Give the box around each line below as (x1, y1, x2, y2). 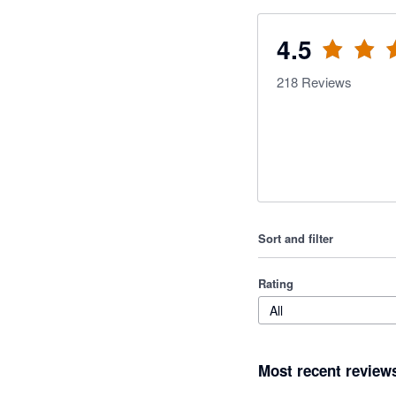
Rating (258, 275, 293, 292)
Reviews (298, 72, 352, 91)
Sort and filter (258, 230, 333, 247)
